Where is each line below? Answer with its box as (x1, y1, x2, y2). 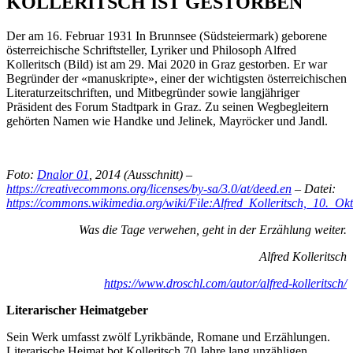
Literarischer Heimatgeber (6, 303, 148, 317)
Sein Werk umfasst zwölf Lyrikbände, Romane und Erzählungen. (6, 329, 330, 344)
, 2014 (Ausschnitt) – (89, 167, 192, 181)
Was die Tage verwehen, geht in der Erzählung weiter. (79, 222, 347, 236)
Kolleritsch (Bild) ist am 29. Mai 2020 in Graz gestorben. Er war (6, 57, 327, 71)
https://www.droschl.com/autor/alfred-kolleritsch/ (104, 276, 347, 290)
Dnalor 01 (37, 167, 89, 181)
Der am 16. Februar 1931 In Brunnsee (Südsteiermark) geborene (6, 28, 327, 43)
